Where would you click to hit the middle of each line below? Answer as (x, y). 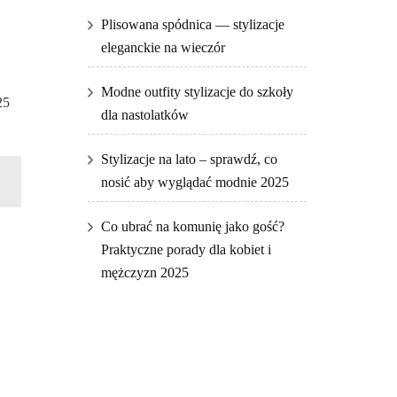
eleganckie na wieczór (163, 48)
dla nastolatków (144, 115)
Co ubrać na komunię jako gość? (192, 227)
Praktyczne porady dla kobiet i (186, 250)
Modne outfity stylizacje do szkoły (197, 92)
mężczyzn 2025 (144, 273)
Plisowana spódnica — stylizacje (192, 25)
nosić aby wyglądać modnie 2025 (195, 183)
